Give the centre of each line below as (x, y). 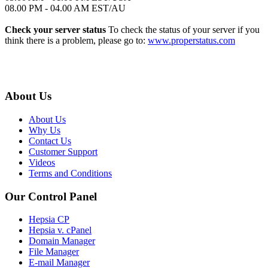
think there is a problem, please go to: (76, 41)
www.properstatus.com (191, 41)
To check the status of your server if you (183, 30)
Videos (42, 162)
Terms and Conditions (70, 173)
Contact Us (50, 141)
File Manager (54, 252)
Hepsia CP (49, 220)
